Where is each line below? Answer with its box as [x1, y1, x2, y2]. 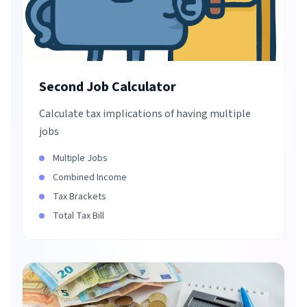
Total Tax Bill [53, 209, 104, 223]
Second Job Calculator [39, 77, 176, 97]
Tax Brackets [53, 190, 106, 204]
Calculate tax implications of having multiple [39, 106, 251, 121]
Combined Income [53, 171, 127, 184]
